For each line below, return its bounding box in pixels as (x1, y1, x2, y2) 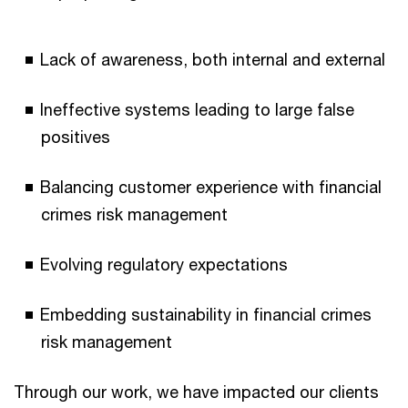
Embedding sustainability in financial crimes (40, 304, 372, 325)
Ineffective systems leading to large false (40, 99, 354, 120)
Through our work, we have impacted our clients (14, 382, 379, 403)
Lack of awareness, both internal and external (40, 49, 390, 70)
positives (41, 127, 115, 148)
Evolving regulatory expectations (40, 254, 292, 275)
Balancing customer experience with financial (40, 177, 382, 198)
